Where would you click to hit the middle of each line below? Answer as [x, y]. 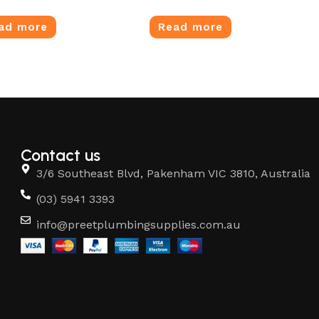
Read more [191, 27]
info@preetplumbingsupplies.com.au [139, 224]
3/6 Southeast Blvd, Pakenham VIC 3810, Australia [174, 173]
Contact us [60, 155]
